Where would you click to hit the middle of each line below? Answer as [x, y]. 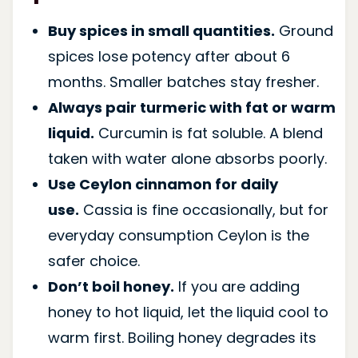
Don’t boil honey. [111, 286]
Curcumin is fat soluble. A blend [208, 133]
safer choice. [93, 261]
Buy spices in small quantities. [161, 30]
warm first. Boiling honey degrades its [182, 337]
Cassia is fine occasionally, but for [203, 209]
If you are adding [237, 286]
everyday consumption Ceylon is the [178, 235]
